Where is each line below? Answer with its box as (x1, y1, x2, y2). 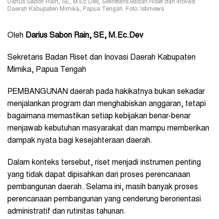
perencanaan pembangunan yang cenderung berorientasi (7, 196, 201, 204)
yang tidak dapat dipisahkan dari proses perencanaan (7, 171, 190, 179)
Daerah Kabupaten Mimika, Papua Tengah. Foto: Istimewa (7, 6, 164, 13)
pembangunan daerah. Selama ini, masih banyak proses (7, 183, 198, 192)
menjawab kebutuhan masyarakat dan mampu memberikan (7, 125, 209, 133)
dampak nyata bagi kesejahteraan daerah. (7, 137, 153, 145)
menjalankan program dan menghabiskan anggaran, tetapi (7, 100, 206, 109)
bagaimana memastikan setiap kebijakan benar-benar (7, 112, 191, 121)
